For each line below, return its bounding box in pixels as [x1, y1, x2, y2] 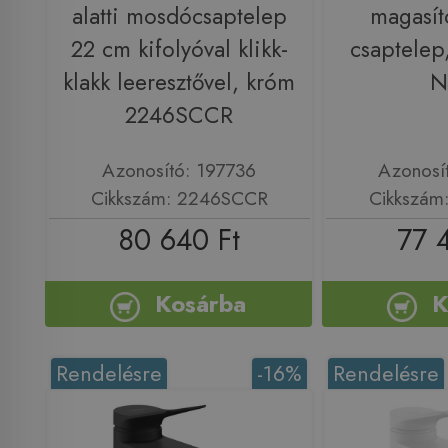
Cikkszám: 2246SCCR [90, 184, 268, 213]
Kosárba [155, 286, 247, 322]
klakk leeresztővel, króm [63, 65, 295, 99]
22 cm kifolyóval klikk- [70, 32, 288, 66]
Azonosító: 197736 [102, 156, 256, 185]
